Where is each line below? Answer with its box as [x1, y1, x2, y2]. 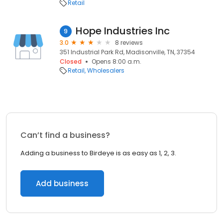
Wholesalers [87, 66, 124, 75]
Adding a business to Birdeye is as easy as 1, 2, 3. [20, 148, 176, 158]
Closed [60, 57, 82, 66]
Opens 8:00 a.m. [92, 57, 141, 66]
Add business [36, 178, 89, 189]
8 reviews [115, 38, 143, 47]
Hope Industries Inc [76, 24, 170, 38]
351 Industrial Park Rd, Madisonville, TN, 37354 [60, 48, 195, 56]
